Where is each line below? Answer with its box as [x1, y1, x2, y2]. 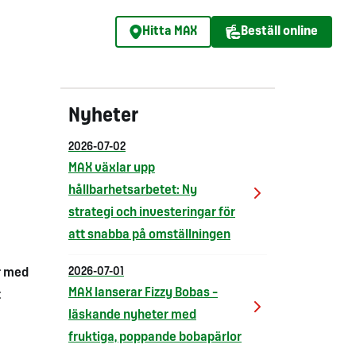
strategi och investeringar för [68, 207, 235, 219]
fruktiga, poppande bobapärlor [68, 331, 242, 343]
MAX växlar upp [68, 162, 155, 174]
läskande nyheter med [68, 309, 196, 321]
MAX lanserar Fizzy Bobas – [68, 287, 218, 299]
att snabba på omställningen [68, 229, 230, 241]
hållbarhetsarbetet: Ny [68, 184, 197, 196]
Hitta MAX [142, 25, 197, 37]
